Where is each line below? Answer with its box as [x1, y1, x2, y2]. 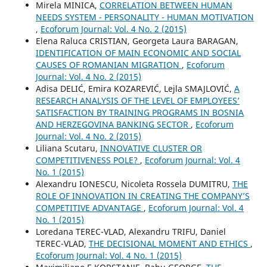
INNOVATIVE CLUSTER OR [100, 142, 202, 154]
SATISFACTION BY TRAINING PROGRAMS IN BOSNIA [35, 106, 244, 118]
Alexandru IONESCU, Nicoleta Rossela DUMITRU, [35, 178, 232, 190]
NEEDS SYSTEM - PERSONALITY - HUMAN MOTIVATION [35, 11, 254, 23]
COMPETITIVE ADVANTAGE [35, 201, 144, 213]
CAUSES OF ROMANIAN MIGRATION [35, 58, 182, 70]
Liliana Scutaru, [35, 142, 100, 154]
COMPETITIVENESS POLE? [35, 154, 140, 166]
